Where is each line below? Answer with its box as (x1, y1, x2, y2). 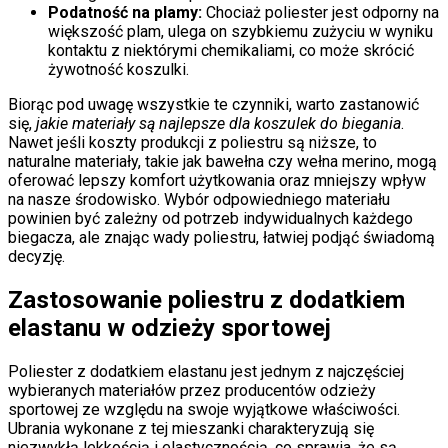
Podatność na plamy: (48, 3, 202, 23)
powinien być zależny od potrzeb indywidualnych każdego (8, 209, 413, 229)
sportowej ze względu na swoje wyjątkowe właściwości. (8, 399, 400, 419)
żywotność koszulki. (48, 60, 189, 80)
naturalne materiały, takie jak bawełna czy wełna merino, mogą (8, 152, 437, 172)
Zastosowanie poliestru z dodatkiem (8, 286, 405, 315)
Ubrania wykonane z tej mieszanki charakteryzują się (8, 418, 374, 438)
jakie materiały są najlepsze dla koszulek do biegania (36, 114, 401, 134)
